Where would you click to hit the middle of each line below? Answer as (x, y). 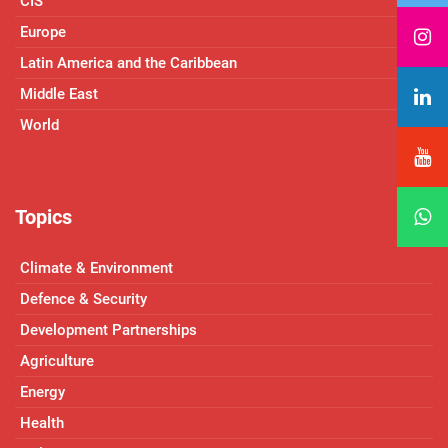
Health (42, 422)
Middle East (59, 93)
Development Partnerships (108, 329)
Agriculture (57, 360)
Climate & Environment (96, 267)
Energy (42, 391)
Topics (43, 217)
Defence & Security (83, 298)
